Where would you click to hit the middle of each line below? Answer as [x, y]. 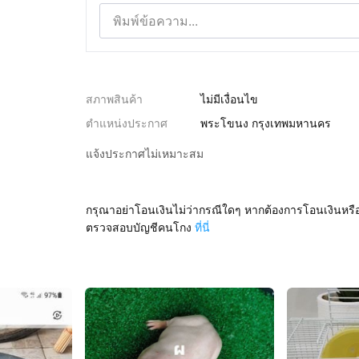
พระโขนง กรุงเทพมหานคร [266, 123]
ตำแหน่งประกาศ [126, 123]
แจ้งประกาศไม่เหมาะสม [144, 153]
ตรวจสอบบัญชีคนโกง [138, 227]
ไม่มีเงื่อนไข [229, 99]
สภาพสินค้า [114, 99]
